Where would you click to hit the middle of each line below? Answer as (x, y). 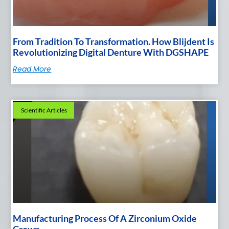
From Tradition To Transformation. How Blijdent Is (114, 42)
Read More (32, 69)
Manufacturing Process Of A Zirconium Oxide (105, 218)
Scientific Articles (44, 110)
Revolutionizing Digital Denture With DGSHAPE (111, 52)
